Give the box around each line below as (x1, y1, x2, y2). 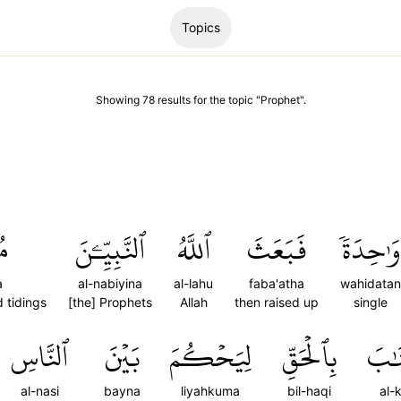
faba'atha (249, 276, 304, 291)
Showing (95, 93, 142, 107)
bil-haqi (287, 383, 331, 398)
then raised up (235, 294, 319, 310)
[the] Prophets (68, 294, 152, 310)
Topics (182, 20, 220, 35)
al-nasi (20, 383, 59, 398)
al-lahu (174, 276, 213, 291)
